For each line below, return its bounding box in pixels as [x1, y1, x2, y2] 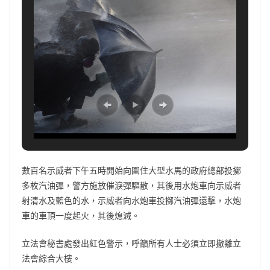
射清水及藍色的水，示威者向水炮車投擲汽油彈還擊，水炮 [22, 194, 241, 206]
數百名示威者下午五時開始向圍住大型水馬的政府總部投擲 [22, 164, 241, 176]
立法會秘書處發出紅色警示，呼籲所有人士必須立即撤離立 [22, 237, 241, 249]
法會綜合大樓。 [22, 252, 81, 264]
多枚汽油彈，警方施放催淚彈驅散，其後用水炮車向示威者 [22, 179, 241, 191]
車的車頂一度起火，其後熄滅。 [22, 209, 140, 221]
